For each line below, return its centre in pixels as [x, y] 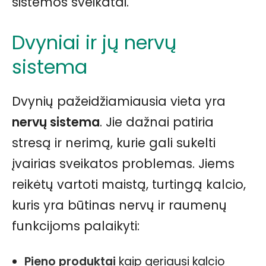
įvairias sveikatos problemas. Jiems [123, 164]
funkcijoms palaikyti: [76, 226]
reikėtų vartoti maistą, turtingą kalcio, [129, 184]
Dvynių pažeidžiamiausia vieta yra [119, 101]
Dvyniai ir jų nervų [94, 42]
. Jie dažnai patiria [157, 122]
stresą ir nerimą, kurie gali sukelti [114, 143]
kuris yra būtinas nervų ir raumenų [119, 205]
